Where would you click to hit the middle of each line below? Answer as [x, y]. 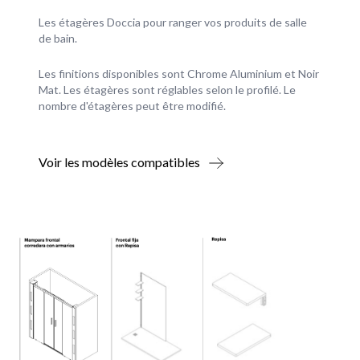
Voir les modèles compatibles [119, 162]
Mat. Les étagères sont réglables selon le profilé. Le [167, 89]
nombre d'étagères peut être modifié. [132, 105]
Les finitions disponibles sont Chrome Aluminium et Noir [179, 73]
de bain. [58, 38]
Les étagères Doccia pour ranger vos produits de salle [173, 22]
